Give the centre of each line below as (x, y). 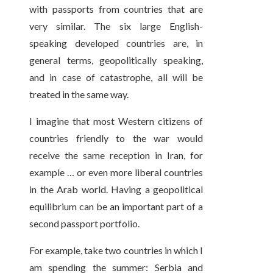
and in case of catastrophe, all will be (116, 77)
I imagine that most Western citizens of (116, 121)
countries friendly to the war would (116, 138)
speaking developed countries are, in (116, 43)
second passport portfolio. (84, 224)
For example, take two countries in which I (116, 250)
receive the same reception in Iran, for (116, 155)
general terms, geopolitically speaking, (116, 60)
